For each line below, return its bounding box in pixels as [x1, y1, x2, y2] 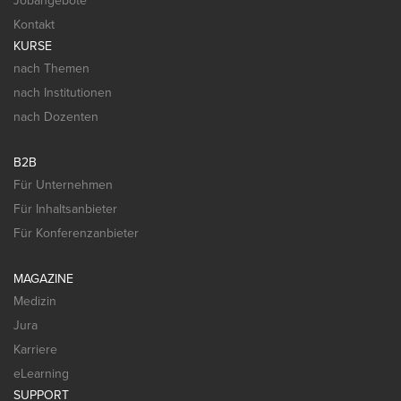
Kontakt [13, 16, 55, 32]
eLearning [13, 365, 69, 381]
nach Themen [13, 60, 90, 76]
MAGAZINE [13, 270, 73, 286]
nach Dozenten [13, 108, 98, 124]
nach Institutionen [13, 84, 112, 100]
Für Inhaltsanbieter [13, 200, 117, 217]
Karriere [13, 341, 57, 357]
